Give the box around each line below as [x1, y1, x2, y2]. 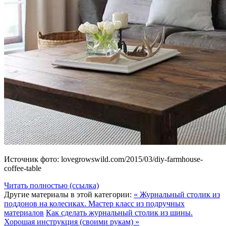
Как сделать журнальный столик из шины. [46, 208, 193, 217]
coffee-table [4, 164, 41, 173]
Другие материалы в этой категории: [4, 190, 132, 199]
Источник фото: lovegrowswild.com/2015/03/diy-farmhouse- [4, 155, 203, 164]
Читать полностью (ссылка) [4, 181, 99, 190]
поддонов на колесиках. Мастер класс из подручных [4, 199, 185, 208]
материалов [4, 208, 44, 217]
